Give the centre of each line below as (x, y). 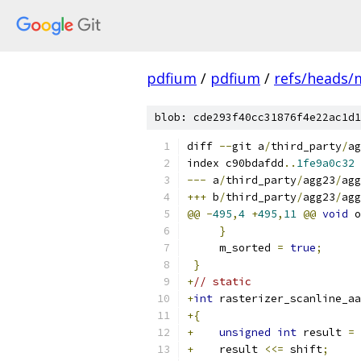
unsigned (245, 332)
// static (222, 282)
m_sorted (232, 248)
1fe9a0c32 (326, 163)
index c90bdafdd (235, 163)
